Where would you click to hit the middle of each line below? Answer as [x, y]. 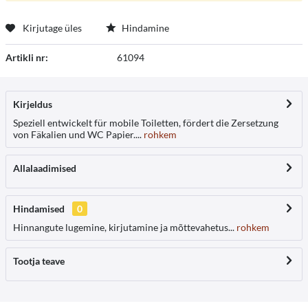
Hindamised [39, 208]
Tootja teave [39, 261]
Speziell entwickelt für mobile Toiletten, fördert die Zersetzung [146, 122]
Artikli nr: [27, 57]
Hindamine [144, 27]
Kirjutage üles [52, 27]
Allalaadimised [45, 168]
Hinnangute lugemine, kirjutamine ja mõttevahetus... [124, 227]
